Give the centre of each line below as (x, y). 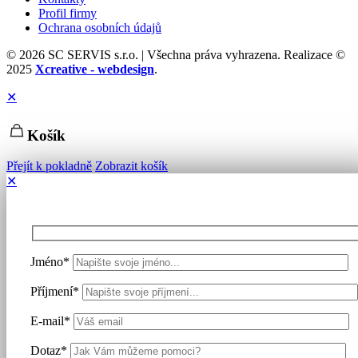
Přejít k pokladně (49, 166)
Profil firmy (68, 13)
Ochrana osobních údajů (100, 27)
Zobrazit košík (131, 166)
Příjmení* (56, 291)
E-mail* (52, 320)
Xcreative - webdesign (95, 69)
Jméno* (52, 261)
